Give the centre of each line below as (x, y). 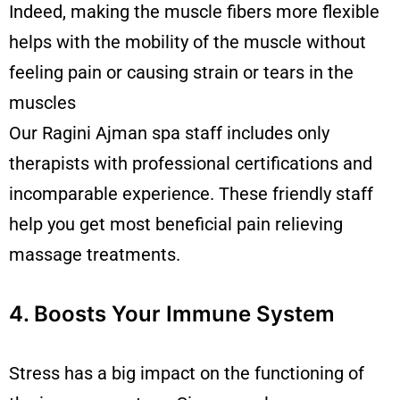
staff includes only (255, 133)
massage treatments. (95, 254)
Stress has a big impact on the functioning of (187, 373)
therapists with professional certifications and (191, 163)
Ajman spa (138, 133)
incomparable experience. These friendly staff (191, 193)
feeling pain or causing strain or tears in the (181, 72)
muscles (42, 102)
